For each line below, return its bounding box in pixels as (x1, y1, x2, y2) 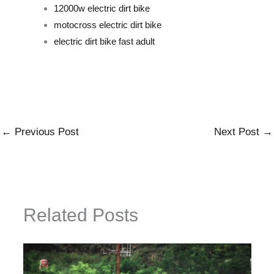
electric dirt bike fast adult (53, 36, 155, 47)
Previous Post (12, 126, 79, 138)
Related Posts (23, 204, 138, 225)
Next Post (214, 126, 262, 138)
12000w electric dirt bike (53, 3, 150, 14)
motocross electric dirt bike (53, 20, 161, 31)
